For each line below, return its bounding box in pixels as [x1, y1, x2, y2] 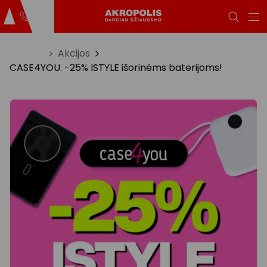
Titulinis [10, 46, 44, 60]
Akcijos [58, 46, 90, 60]
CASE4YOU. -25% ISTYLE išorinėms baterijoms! [10, 61, 222, 74]
